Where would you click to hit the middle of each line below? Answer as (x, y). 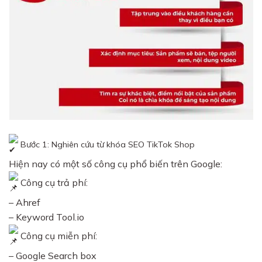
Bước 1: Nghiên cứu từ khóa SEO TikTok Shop (106, 145)
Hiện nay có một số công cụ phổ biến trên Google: (116, 164)
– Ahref (25, 203)
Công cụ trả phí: (53, 182)
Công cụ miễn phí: (58, 235)
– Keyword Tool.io (46, 217)
